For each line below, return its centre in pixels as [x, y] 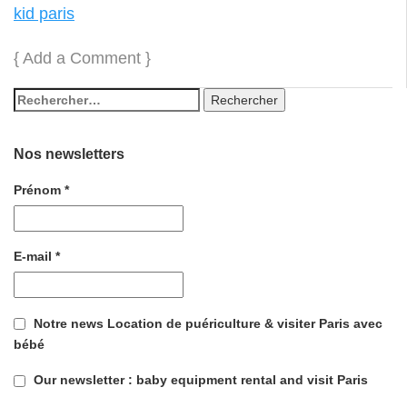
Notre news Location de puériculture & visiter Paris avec [206, 323]
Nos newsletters [69, 154]
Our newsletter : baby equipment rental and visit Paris [199, 380]
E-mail [35, 257]
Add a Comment [82, 58]
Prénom [39, 189]
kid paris [44, 14]
